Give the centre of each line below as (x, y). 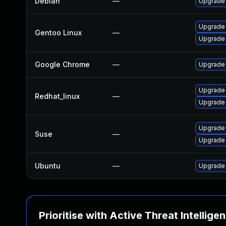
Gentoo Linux (58, 33)
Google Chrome (62, 64)
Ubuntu (48, 166)
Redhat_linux (57, 96)
